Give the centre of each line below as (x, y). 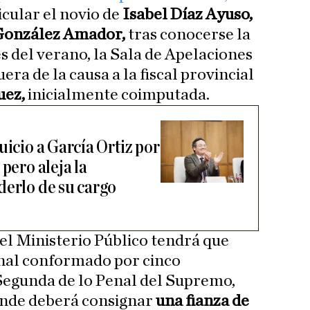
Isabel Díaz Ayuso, (186, 15)
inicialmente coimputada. (117, 95)
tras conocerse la (188, 35)
